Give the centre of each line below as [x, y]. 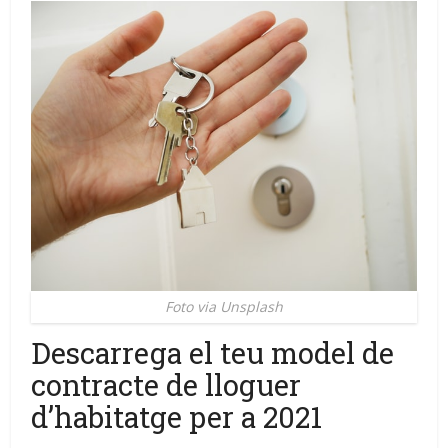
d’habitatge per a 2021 [177, 417]
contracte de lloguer [166, 385]
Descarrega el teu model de [213, 353]
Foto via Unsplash [224, 307]
